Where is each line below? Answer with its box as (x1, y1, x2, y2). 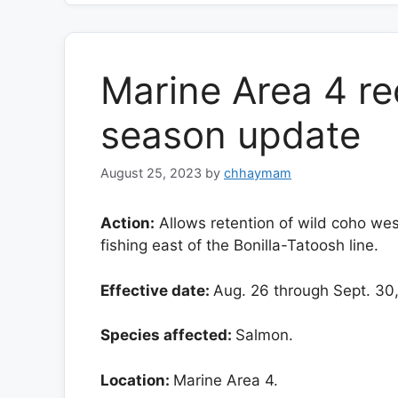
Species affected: (100, 326, 235, 345)
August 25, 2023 (100, 165, 202, 181)
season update (100, 112, 361, 157)
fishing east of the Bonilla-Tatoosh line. (100, 236, 378, 255)
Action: (100, 214, 155, 233)
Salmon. (235, 326, 293, 345)
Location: (100, 370, 173, 389)
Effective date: (100, 281, 213, 299)
